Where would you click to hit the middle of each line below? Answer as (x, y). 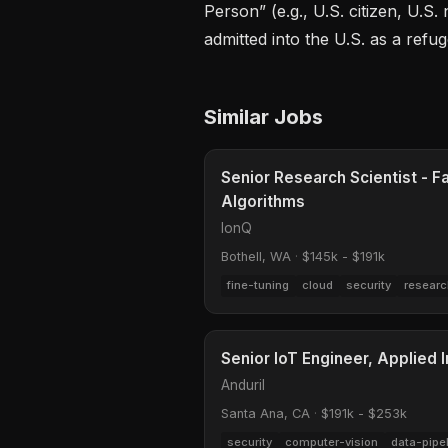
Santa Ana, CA (265, 413)
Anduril (243, 384)
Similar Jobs (263, 116)
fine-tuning (258, 285)
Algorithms (263, 201)
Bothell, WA (256, 256)
